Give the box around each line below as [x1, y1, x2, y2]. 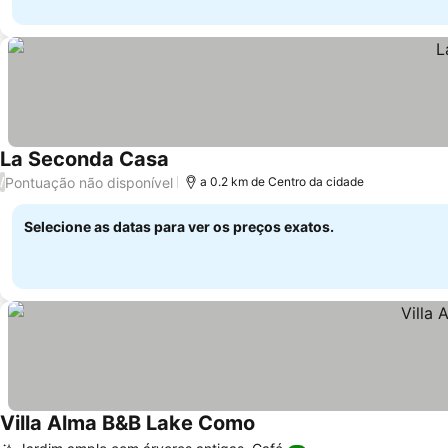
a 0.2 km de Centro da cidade [200, 174, 364, 189]
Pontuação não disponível [5, 173, 173, 191]
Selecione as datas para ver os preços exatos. [24, 218, 334, 235]
